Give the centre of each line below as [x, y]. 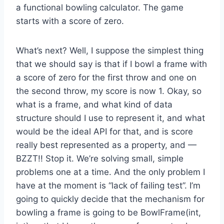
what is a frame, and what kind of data [94, 104]
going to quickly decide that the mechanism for [110, 199]
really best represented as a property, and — [106, 145]
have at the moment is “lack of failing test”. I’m [108, 185]
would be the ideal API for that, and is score [104, 131]
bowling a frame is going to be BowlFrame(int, [108, 212]
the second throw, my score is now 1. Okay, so [109, 91]
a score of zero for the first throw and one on [106, 77]
